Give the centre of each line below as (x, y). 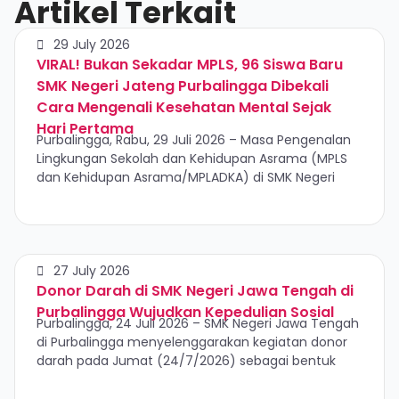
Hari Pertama (85, 129)
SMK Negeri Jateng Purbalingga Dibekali (183, 86)
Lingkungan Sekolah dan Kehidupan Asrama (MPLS (192, 159)
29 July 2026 (92, 45)
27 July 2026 (92, 271)
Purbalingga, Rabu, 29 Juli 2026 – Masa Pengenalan (194, 140)
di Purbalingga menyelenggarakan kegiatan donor (192, 342)
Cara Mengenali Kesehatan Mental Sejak (184, 107)
